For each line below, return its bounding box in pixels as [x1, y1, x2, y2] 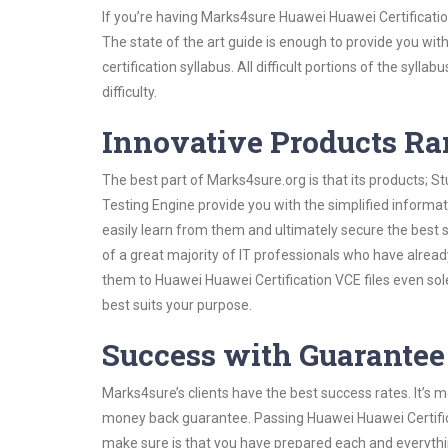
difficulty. [102, 84, 157, 100]
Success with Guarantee [102, 335, 445, 374]
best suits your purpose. [102, 297, 252, 313]
